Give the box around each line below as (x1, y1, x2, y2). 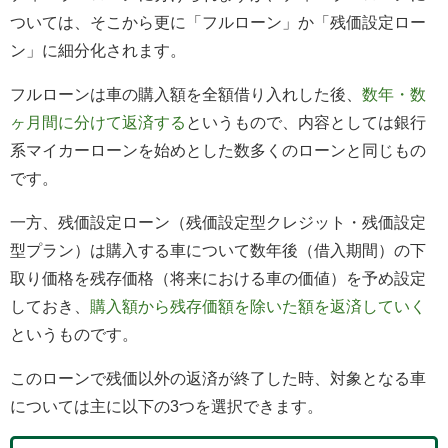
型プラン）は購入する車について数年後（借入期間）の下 (10, 241, 426, 258)
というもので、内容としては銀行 (186, 113, 426, 130)
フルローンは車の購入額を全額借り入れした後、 (10, 85, 362, 102)
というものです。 (10, 325, 138, 342)
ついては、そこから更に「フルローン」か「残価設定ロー (10, 13, 426, 30)
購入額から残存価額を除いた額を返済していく (90, 297, 426, 314)
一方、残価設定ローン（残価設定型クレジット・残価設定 (10, 213, 426, 230)
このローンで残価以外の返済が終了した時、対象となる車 (10, 369, 426, 386)
